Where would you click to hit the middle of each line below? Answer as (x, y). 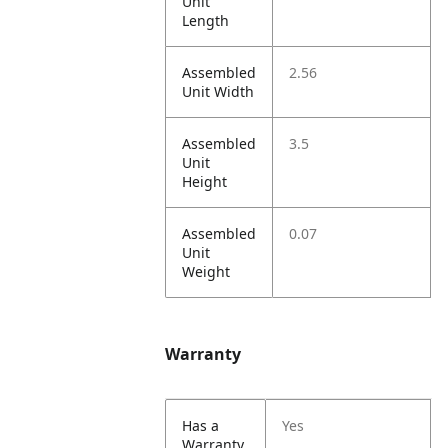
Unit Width (218, 91)
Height (205, 181)
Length (206, 20)
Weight (206, 271)
